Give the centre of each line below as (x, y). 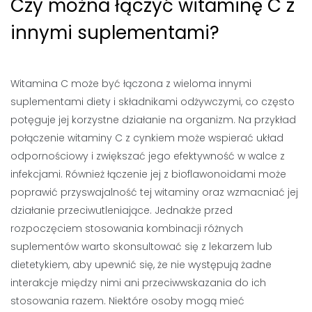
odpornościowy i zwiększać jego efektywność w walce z (148, 156)
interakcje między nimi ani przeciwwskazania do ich (138, 283)
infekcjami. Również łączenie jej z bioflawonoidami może (148, 174)
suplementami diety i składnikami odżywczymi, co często (153, 102)
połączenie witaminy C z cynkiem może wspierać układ (147, 138)
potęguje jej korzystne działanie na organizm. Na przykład (153, 120)
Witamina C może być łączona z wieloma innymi (131, 84)
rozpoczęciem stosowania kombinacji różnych (127, 228)
